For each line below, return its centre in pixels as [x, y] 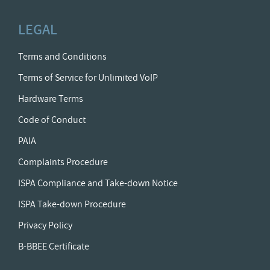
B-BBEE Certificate [54, 247]
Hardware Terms [51, 99]
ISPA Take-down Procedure [72, 205]
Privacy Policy [45, 226]
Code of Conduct [52, 120]
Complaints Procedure [63, 162]
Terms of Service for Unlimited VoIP [88, 78]
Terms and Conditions [62, 57]
